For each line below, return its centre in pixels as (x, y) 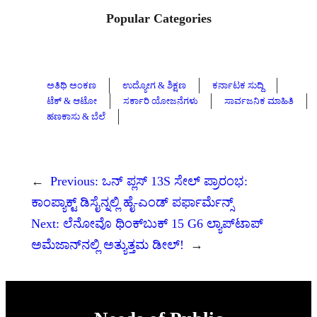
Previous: (74, 181)
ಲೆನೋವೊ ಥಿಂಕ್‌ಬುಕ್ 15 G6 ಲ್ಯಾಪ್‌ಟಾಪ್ (163, 223)
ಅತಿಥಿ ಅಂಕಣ (71, 85)
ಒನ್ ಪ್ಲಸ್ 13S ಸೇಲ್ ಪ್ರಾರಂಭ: (175, 181)
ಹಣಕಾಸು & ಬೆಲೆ (76, 116)
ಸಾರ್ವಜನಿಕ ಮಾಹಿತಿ (259, 100)
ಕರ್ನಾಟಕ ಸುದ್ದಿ (238, 85)
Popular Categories (158, 18)
